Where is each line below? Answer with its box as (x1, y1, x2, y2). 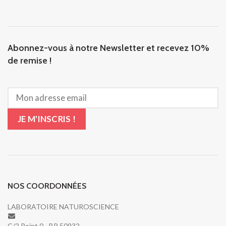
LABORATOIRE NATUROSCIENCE (8, 202, 119, 211)
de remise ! (8, 54, 51, 66)
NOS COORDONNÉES (8, 181, 86, 191)
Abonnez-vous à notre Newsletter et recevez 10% (8, 42, 209, 53)
